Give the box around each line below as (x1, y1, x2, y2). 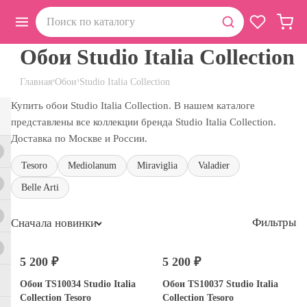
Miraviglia (137, 160, 177, 171)
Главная (20, 75, 52, 87)
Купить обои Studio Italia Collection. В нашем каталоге (11, 99, 255, 111)
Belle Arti (21, 182, 59, 193)
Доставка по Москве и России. (11, 132, 147, 144)
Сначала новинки (11, 216, 97, 230)
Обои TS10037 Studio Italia (162, 278, 278, 289)
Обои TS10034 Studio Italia (20, 278, 136, 289)
